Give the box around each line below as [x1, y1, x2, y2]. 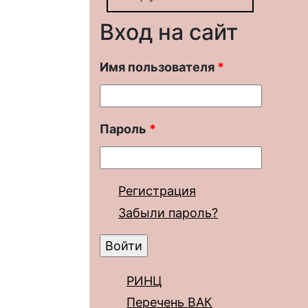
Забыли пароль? [118, 205, 218, 220]
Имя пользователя [100, 60, 217, 74]
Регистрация [118, 184, 196, 198]
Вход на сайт [100, 19, 238, 45]
